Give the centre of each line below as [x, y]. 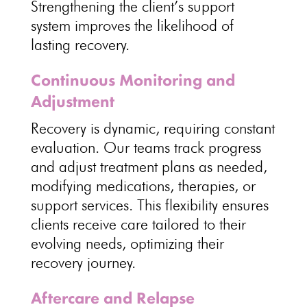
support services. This [98, 205]
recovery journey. [83, 262]
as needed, [231, 167]
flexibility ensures [217, 205]
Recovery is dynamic [93, 128]
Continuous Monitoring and [133, 80]
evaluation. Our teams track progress [146, 147]
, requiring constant [215, 128]
